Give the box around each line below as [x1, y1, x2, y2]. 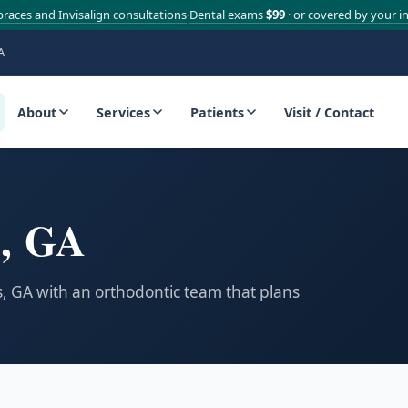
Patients [190, 103, 244, 121]
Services [97, 103, 150, 121]
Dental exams [189, 6, 266, 23]
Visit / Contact [284, 103, 374, 121]
